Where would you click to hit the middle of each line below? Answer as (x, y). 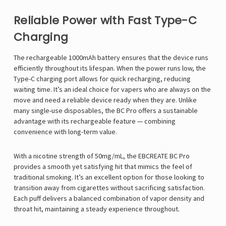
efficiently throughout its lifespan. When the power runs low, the (110, 68)
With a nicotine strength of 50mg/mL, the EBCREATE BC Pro (102, 156)
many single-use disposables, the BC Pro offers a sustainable (106, 111)
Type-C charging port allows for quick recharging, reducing (102, 79)
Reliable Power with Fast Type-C (105, 21)
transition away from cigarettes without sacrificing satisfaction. (109, 188)
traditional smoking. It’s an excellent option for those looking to (109, 177)
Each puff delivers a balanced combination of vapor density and (109, 199)
